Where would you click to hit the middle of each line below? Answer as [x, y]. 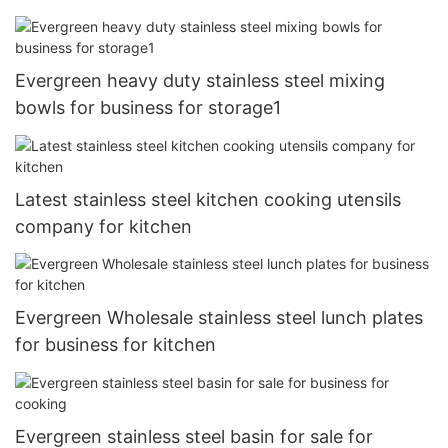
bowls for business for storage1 [148, 108]
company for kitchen [103, 226]
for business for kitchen [115, 345]
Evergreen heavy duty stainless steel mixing [200, 81]
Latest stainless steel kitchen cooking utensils [208, 199]
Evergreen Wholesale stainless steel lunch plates [219, 318]
